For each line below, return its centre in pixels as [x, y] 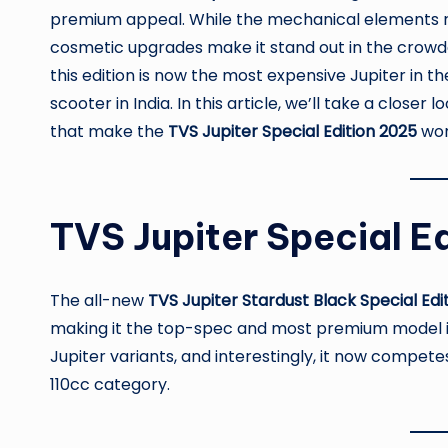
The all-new [99, 300]
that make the [109, 131]
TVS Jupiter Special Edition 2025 [292, 131]
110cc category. [110, 384]
